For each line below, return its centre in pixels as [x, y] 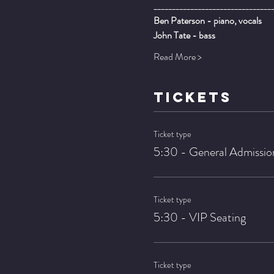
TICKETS [192, 98]
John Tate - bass [184, 35]
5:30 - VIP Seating [199, 218]
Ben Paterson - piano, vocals [207, 21]
